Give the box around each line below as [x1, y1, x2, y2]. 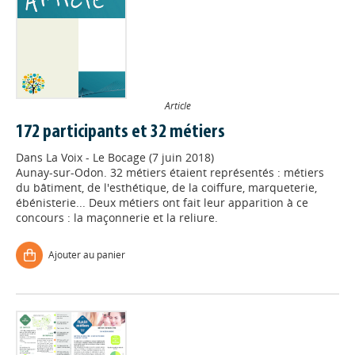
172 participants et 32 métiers [16, 123, 225, 142]
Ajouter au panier [48, 248, 125, 261]
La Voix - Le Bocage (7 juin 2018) [46, 150, 214, 165]
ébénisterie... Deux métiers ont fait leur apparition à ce [16, 195, 308, 210]
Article [164, 99, 191, 112]
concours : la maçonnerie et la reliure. [16, 210, 218, 225]
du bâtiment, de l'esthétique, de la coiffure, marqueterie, [16, 180, 317, 195]
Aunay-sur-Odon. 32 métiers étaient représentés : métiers [16, 165, 324, 180]
